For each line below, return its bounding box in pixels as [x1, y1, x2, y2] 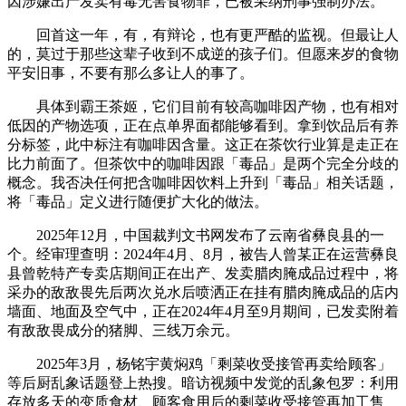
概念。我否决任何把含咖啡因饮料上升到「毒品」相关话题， [7, 174, 399, 190]
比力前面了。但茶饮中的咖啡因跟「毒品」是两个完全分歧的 [7, 155, 399, 171]
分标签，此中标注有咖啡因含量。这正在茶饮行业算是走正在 [7, 136, 399, 152]
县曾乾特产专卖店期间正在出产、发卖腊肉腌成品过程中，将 [7, 265, 399, 281]
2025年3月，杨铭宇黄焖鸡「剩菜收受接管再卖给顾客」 [7, 355, 391, 372]
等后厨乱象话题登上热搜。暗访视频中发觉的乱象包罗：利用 [7, 374, 399, 391]
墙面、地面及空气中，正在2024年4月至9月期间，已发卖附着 [7, 303, 399, 319]
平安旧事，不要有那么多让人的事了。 [7, 64, 254, 81]
